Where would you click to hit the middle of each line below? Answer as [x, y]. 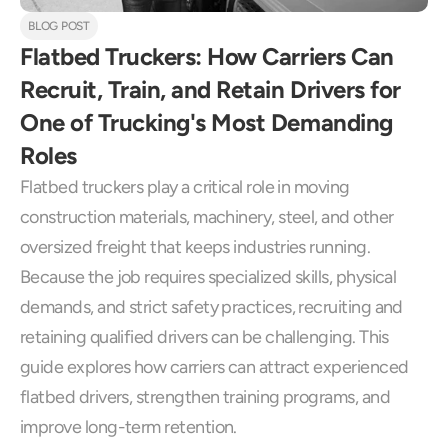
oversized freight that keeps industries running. [195, 247]
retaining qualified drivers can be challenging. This [204, 337]
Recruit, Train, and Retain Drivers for [210, 89]
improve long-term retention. [128, 427]
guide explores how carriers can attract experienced [214, 367]
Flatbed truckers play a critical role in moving [185, 187]
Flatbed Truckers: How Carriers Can [207, 56]
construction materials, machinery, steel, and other [207, 217]
